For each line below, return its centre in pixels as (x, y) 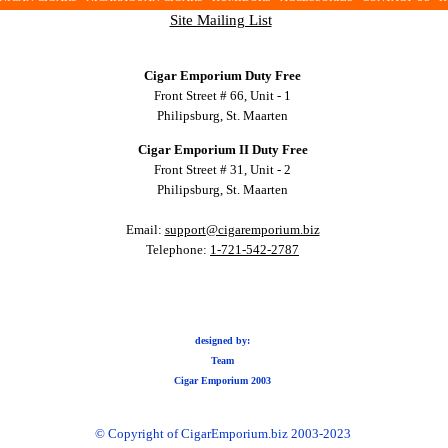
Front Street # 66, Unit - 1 (222, 95)
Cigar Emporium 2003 (222, 380)
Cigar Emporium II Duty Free (222, 150)
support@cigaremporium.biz (242, 230)
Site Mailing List (220, 20)
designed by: (222, 340)
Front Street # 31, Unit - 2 (222, 170)
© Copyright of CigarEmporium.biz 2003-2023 (222, 434)
